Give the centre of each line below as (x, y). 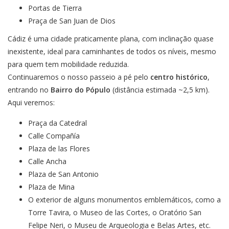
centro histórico (179, 77)
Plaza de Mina (51, 187)
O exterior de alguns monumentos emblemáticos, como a (124, 199)
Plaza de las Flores (59, 148)
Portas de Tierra (55, 8)
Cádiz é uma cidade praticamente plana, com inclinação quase (111, 38)
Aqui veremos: (31, 102)
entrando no (29, 89)
